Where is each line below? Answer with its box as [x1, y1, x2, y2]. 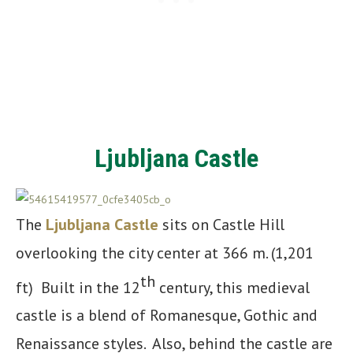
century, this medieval [155, 277, 310, 298]
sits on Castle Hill [162, 214, 284, 235]
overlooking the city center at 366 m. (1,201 [16, 242, 314, 263]
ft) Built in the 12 [16, 277, 140, 298]
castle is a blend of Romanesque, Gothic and [16, 305, 318, 326]
